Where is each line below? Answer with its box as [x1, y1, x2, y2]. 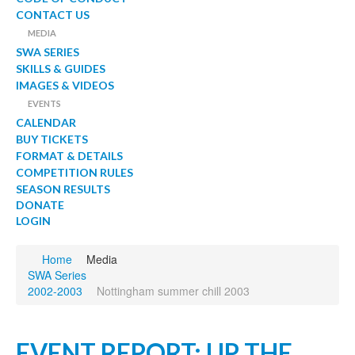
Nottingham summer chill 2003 [97, 283, 250, 299]
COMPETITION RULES [16, 166, 133, 179]
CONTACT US [16, 8, 90, 21]
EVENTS [28, 98, 61, 109]
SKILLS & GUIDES [16, 62, 105, 75]
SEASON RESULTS [16, 182, 110, 196]
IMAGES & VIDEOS [16, 78, 114, 92]
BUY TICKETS [16, 132, 88, 146]
